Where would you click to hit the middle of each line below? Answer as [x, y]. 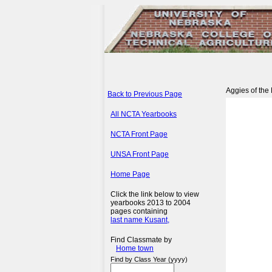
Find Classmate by [141, 240]
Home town [135, 248]
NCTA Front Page [139, 134]
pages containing [139, 211]
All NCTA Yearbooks [144, 114]
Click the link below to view [155, 194]
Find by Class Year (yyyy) [149, 259]
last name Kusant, [140, 220]
